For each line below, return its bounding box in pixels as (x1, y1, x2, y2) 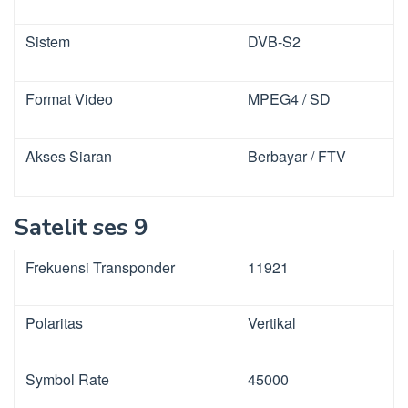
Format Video (25, 88, 113, 110)
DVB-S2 (248, 31, 301, 53)
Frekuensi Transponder (25, 257, 175, 279)
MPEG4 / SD (248, 88, 331, 110)
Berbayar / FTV (248, 146, 346, 168)
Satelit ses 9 (14, 211, 148, 244)
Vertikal (248, 312, 296, 334)
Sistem (25, 31, 70, 53)
